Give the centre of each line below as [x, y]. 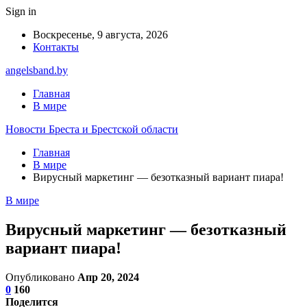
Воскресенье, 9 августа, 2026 [100, 35]
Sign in [21, 11]
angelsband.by [37, 70]
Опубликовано [41, 277]
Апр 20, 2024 [108, 277]
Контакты [56, 47]
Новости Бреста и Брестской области [92, 129]
